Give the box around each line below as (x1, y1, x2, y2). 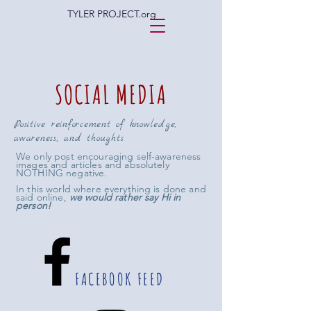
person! (16, 199, 51, 212)
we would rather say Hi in (69, 191, 181, 203)
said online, (16, 191, 67, 203)
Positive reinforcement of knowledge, (14, 118, 177, 131)
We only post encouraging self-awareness (16, 150, 201, 162)
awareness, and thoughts (14, 132, 124, 145)
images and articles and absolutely (16, 158, 169, 171)
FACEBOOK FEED (75, 269, 165, 289)
